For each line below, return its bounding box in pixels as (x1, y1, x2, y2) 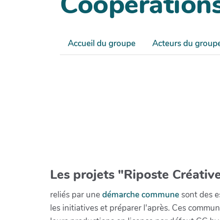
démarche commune (102, 189, 179, 200)
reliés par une (50, 189, 102, 200)
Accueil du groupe (68, 38, 136, 50)
